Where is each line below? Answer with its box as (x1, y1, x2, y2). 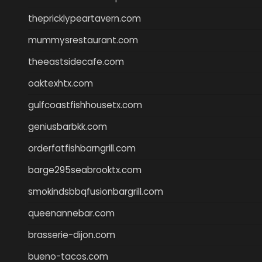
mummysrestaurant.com (28, 33, 138, 46)
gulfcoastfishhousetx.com (28, 98, 142, 111)
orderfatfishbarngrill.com (28, 142, 136, 154)
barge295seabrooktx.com (28, 163, 142, 176)
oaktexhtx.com (28, 77, 93, 89)
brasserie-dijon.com (28, 228, 115, 241)
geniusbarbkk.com (28, 120, 107, 133)
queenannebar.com (28, 206, 115, 219)
